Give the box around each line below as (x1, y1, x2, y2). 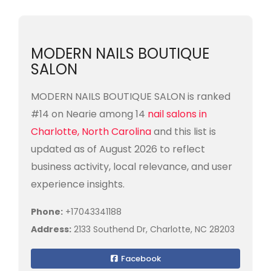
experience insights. (31, 177, 125, 191)
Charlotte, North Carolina (31, 125, 154, 139)
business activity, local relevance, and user (31, 160, 232, 174)
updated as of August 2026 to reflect (31, 142, 205, 156)
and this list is (154, 125, 216, 139)
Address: (31, 223, 71, 235)
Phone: (31, 206, 63, 218)
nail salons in (148, 107, 207, 121)
